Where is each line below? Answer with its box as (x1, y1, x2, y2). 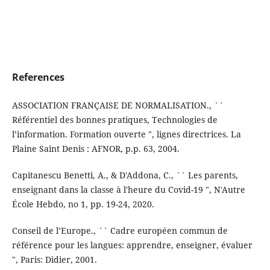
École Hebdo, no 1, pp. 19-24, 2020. (11, 198, 154, 210)
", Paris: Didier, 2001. (11, 253, 97, 265)
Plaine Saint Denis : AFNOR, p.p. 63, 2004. (11, 142, 180, 154)
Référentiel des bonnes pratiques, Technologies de (11, 113, 218, 125)
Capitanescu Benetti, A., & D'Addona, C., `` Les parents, (11, 169, 238, 181)
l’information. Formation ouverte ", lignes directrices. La (11, 128, 241, 140)
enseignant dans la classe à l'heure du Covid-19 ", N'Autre (11, 183, 245, 195)
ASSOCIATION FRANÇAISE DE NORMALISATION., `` (11, 99, 224, 111)
